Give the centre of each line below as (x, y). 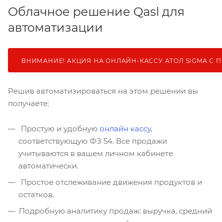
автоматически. (48, 166)
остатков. (36, 195)
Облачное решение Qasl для (96, 12)
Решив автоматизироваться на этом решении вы (103, 91)
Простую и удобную (59, 129)
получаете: (28, 104)
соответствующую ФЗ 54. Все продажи (93, 141)
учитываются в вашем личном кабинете (96, 154)
